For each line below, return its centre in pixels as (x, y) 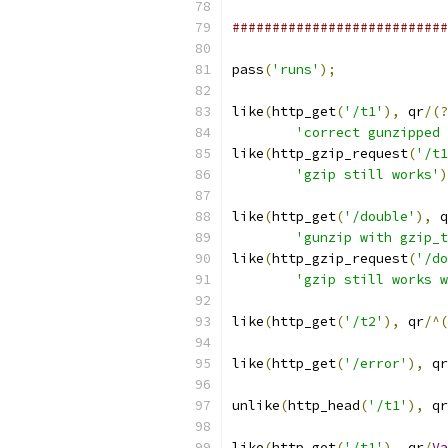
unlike (256, 405)
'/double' (380, 216)
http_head (324, 405)
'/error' (376, 363)
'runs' (296, 69)
